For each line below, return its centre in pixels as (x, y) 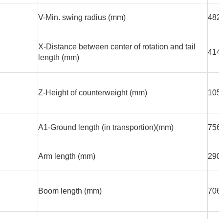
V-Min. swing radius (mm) (82, 18)
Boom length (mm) (70, 191)
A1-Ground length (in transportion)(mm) (106, 128)
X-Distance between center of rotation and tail (117, 47)
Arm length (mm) (67, 156)
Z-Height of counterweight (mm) (93, 93)
